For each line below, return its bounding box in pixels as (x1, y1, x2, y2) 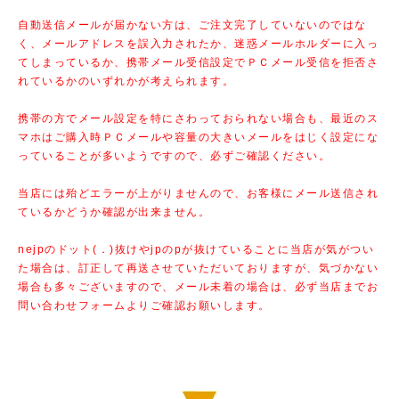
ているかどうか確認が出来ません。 (18, 205, 210, 218)
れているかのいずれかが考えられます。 (18, 74, 234, 87)
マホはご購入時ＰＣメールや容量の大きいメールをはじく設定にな (18, 130, 379, 143)
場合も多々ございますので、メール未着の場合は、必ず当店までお (18, 280, 379, 293)
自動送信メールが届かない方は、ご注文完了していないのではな (18, 18, 367, 31)
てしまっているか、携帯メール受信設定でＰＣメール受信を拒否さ (18, 55, 379, 69)
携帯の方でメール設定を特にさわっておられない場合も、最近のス (18, 111, 379, 125)
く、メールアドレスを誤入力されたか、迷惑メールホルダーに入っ (18, 37, 379, 50)
